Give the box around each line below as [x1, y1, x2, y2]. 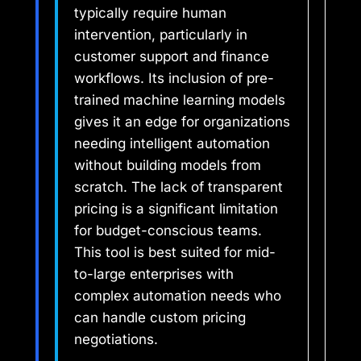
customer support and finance [74, 48, 269, 65]
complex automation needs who [74, 288, 281, 305]
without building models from [74, 157, 261, 174]
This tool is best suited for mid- [74, 244, 276, 261]
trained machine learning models [74, 92, 285, 109]
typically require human [74, 5, 226, 22]
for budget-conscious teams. [74, 222, 262, 239]
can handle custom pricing [74, 309, 246, 326]
